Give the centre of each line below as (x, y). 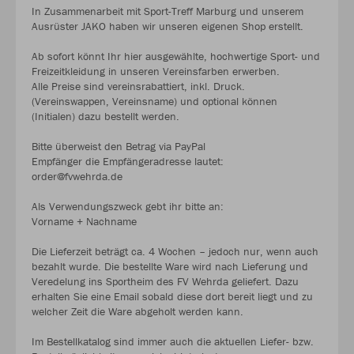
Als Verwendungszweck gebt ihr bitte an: (128, 207)
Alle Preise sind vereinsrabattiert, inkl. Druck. (138, 87)
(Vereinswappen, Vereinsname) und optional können (154, 102)
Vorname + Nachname (84, 222)
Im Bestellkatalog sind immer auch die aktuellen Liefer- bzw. (173, 342)
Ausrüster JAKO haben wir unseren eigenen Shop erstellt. (168, 26)
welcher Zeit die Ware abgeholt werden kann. (137, 312)
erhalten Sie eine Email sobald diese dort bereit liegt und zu (172, 297)
